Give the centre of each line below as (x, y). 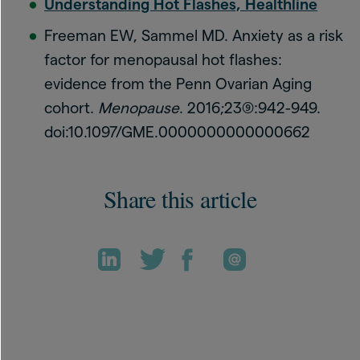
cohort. (71, 108)
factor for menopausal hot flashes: (163, 60)
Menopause (139, 108)
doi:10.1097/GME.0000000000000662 (177, 132)
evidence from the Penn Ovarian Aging (178, 84)
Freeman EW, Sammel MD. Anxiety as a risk (194, 36)
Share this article (180, 198)
